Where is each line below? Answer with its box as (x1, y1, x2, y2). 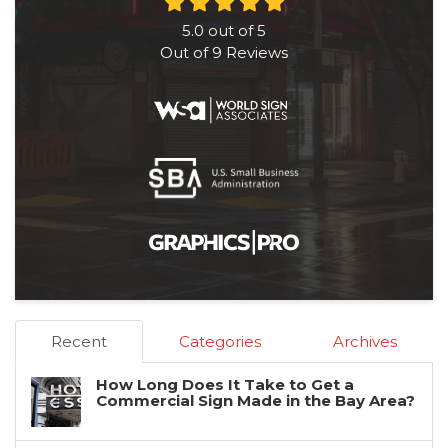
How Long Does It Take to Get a (96, 374, 354, 394)
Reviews (222, 43, 288, 62)
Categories (179, 331, 261, 351)
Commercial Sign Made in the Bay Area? (96, 390, 415, 410)
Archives (333, 331, 397, 351)
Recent (51, 331, 107, 351)
